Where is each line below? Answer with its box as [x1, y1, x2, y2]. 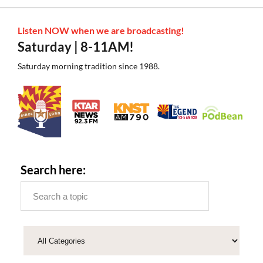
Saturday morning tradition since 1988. [18, 61, 160, 72]
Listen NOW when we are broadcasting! [18, 25, 184, 36]
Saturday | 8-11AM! [18, 39, 134, 55]
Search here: [21, 163, 86, 177]
